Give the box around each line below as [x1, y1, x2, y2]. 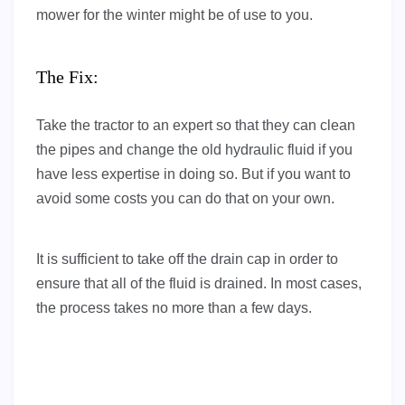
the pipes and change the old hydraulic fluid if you [36, 142, 353, 158]
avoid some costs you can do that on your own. [36, 191, 334, 207]
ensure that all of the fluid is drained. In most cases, [36, 276, 362, 292]
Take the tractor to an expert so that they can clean [36, 118, 355, 134]
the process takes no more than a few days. [36, 300, 312, 316]
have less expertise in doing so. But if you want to [36, 166, 351, 183]
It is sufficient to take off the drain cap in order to [36, 251, 338, 268]
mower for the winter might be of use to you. [36, 7, 313, 24]
